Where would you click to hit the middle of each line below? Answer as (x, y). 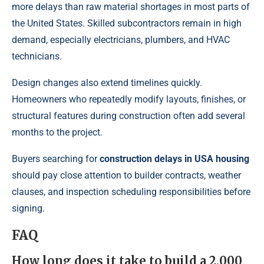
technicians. (37, 57)
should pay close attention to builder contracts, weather (126, 176)
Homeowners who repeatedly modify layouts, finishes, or (129, 100)
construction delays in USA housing (174, 159)
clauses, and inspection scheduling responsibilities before (131, 192)
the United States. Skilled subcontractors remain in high (127, 24)
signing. (28, 209)
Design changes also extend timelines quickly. (107, 83)
